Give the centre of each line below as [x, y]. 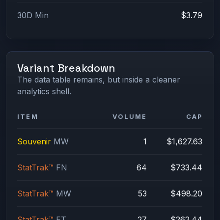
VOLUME [130, 117]
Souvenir [34, 142]
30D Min [33, 15]
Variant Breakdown [67, 68]
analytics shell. [44, 92]
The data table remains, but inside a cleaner [99, 80]
